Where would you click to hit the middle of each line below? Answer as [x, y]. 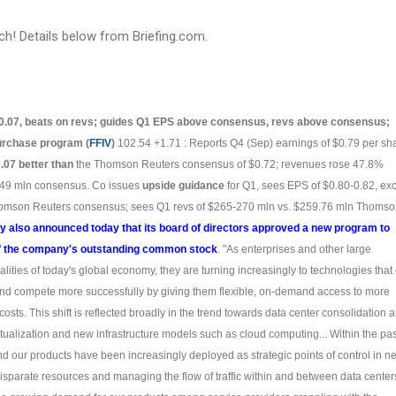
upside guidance [183, 186]
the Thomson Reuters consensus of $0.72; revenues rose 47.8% [230, 164]
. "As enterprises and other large [294, 249]
